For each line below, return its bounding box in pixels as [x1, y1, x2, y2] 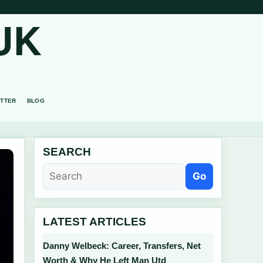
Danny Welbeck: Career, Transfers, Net [43, 241, 201, 251]
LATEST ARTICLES [43, 215, 146, 228]
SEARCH [43, 146, 91, 158]
